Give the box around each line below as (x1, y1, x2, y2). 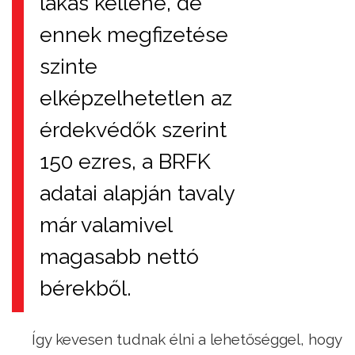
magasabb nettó (40, 244, 199, 269)
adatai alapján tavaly (40, 181, 235, 206)
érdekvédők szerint (40, 117, 227, 143)
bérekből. (40, 276, 132, 301)
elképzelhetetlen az (40, 86, 232, 111)
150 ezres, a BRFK (40, 149, 211, 174)
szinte (40, 54, 97, 79)
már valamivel (40, 212, 173, 238)
